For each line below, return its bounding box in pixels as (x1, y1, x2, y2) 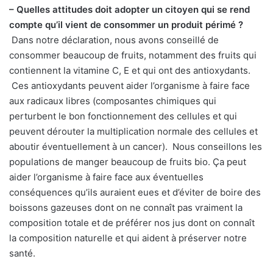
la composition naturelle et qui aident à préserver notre (9, 232, 247, 244)
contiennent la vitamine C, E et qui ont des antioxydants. (9, 65, 250, 77)
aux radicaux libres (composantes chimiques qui (9, 95, 216, 107)
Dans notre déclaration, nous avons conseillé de (9, 34, 219, 46)
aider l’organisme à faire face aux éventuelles (9, 171, 204, 183)
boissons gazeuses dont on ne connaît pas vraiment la (9, 202, 243, 214)
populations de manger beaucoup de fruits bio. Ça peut (9, 156, 246, 168)
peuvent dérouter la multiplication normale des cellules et (9, 126, 258, 138)
